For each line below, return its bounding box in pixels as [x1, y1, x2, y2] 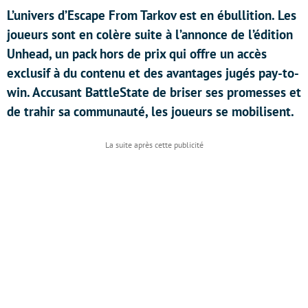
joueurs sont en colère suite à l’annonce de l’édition [7, 26, 293, 43]
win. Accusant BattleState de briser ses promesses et [7, 84, 301, 100]
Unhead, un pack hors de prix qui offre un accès [7, 45, 267, 62]
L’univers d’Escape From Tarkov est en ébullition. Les [7, 7, 296, 23]
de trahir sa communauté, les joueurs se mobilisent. [7, 103, 294, 120]
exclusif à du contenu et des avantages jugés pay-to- [7, 65, 299, 81]
